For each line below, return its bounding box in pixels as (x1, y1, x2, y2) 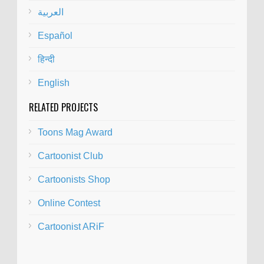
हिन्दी (38, 54, 55, 64)
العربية (38, 6, 64, 17)
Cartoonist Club (38, 150, 103, 161)
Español (38, 30, 72, 41)
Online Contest (38, 197, 100, 208)
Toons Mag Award (38, 127, 113, 137)
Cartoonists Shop (38, 174, 110, 184)
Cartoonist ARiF (38, 221, 104, 232)
